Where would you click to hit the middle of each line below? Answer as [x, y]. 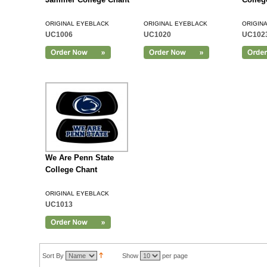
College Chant [71, 170]
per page [174, 256]
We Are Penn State [80, 158]
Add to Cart [75, 52]
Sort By [53, 256]
